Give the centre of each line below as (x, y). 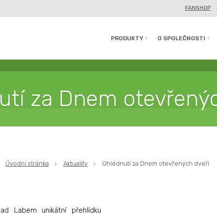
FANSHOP (198, 8)
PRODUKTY (127, 38)
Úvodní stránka (27, 163)
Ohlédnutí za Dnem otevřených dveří (155, 163)
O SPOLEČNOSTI (181, 38)
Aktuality (75, 163)
